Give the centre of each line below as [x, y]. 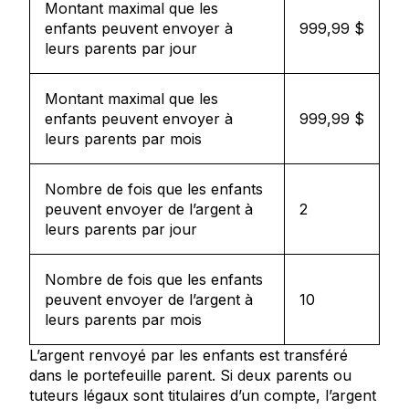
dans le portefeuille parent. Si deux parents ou [190, 375]
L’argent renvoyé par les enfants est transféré [189, 355]
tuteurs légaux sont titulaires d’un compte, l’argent [203, 395]
